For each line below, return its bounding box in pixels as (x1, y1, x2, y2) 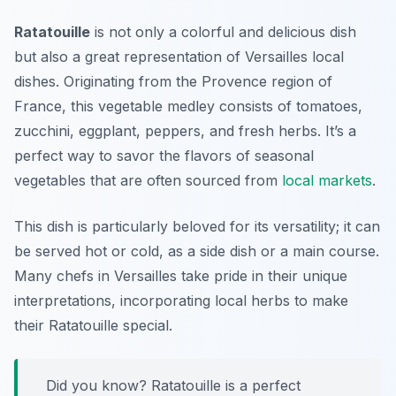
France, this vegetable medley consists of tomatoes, (14, 97, 362, 116)
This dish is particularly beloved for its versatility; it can (14, 217, 380, 236)
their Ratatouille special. (14, 316, 172, 335)
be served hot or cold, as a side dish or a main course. (14, 242, 379, 261)
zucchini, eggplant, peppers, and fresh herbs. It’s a (14, 122, 356, 141)
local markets (282, 171, 372, 190)
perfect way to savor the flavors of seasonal (14, 147, 314, 165)
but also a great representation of (14, 48, 245, 66)
